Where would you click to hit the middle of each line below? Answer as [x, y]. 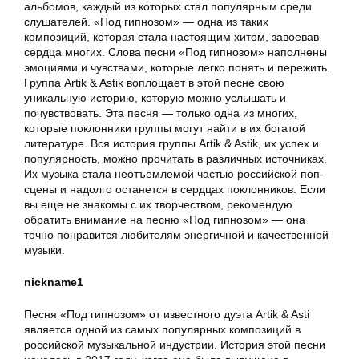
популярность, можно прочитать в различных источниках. [175, 159]
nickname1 [54, 282]
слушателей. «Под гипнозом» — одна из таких [146, 22]
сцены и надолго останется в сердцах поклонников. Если [175, 190]
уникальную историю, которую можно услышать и [155, 98]
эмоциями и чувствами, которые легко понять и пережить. [177, 68]
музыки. [44, 250]
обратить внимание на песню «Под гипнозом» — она [165, 220]
